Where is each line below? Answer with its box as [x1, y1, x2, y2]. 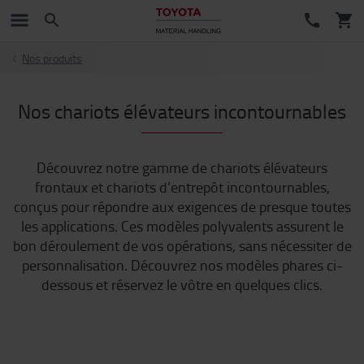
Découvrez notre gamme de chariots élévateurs [37, 158, 327, 177]
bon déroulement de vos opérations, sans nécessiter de [12, 236, 352, 255]
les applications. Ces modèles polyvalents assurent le [20, 216, 344, 236]
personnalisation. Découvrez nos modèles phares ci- [21, 255, 343, 275]
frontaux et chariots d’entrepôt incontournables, [34, 177, 330, 197]
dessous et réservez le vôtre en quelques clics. [41, 275, 323, 294]
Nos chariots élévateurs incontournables [18, 97, 346, 124]
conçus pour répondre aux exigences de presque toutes [13, 197, 351, 216]
